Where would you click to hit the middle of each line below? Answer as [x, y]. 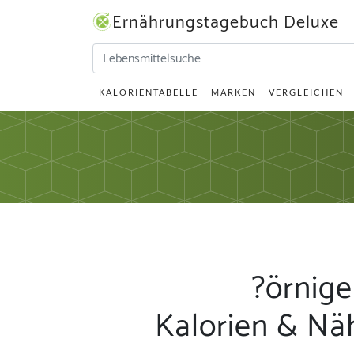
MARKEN [233, 92]
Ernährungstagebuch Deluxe [226, 23]
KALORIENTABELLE [149, 92]
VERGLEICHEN [306, 92]
